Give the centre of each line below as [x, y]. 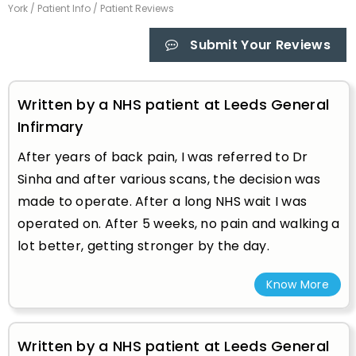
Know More [298, 284]
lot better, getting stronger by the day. [143, 246]
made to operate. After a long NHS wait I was [163, 201]
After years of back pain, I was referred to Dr [163, 157]
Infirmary [50, 126]
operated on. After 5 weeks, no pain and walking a [179, 223]
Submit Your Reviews [260, 44]
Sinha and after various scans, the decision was [169, 179]
